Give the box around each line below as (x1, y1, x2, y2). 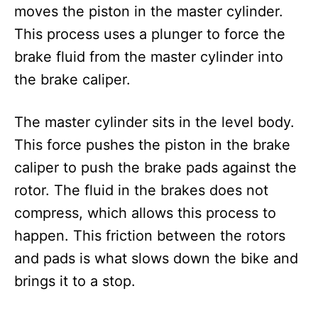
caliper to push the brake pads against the (14, 159, 297, 177)
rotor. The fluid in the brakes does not (14, 182, 268, 199)
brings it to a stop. (14, 273, 140, 290)
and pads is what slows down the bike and (14, 250, 298, 268)
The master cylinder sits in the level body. (14, 114, 295, 131)
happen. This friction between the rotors (14, 227, 285, 245)
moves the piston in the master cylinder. (14, 3, 283, 21)
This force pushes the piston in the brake (14, 136, 290, 154)
